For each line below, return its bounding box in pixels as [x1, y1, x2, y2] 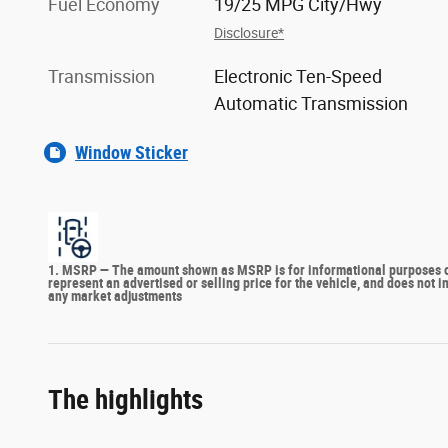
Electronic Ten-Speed [214, 66, 383, 88]
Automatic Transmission [214, 93, 409, 115]
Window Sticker [75, 142, 188, 164]
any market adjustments [48, 288, 182, 305]
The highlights [48, 384, 203, 417]
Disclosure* [214, 25, 285, 42]
